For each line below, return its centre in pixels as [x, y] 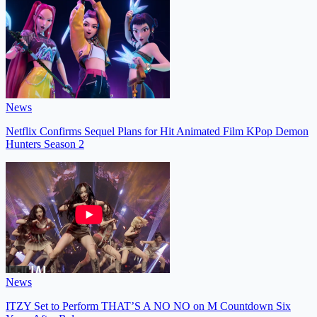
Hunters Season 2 [45, 144]
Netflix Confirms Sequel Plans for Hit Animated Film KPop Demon [157, 131]
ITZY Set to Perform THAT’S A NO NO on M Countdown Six [148, 306]
